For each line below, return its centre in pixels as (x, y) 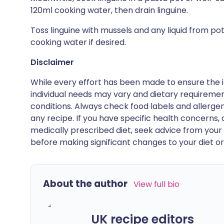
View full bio (156, 184)
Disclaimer (52, 62)
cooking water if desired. (78, 42)
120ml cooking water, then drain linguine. (109, 10)
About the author (85, 184)
